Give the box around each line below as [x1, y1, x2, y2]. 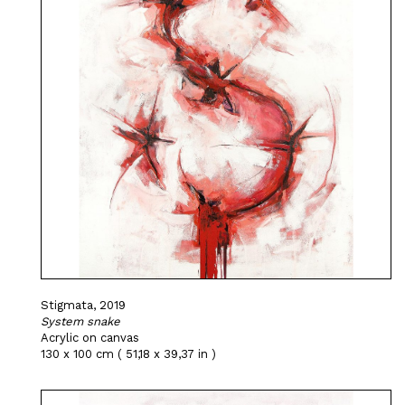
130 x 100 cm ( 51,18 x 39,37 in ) [41, 347, 216, 362]
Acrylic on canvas [41, 331, 139, 345]
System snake [41, 315, 120, 329]
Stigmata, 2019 [41, 298, 126, 313]
